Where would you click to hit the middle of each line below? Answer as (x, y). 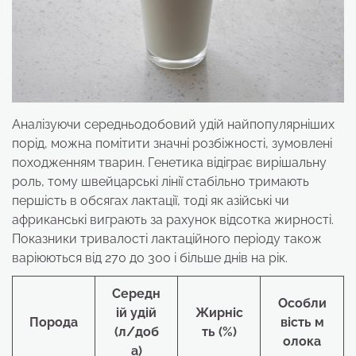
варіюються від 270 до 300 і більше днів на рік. (150, 258)
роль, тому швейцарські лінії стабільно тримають (161, 182)
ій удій (136, 313)
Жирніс (219, 313)
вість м (302, 323)
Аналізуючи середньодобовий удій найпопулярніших (173, 125)
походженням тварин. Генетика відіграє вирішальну (169, 163)
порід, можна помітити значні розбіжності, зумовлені (172, 144)
